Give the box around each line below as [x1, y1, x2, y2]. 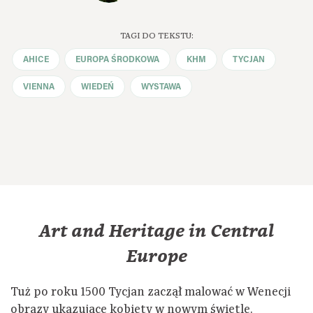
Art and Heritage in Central [39, 219, 274, 245]
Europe [126, 245, 187, 270]
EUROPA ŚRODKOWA [75, 56, 160, 65]
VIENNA [23, 82, 54, 92]
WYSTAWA [140, 82, 181, 92]
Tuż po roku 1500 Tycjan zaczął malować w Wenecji [10, 284, 291, 300]
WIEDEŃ [81, 82, 115, 92]
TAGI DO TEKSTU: [119, 29, 194, 42]
